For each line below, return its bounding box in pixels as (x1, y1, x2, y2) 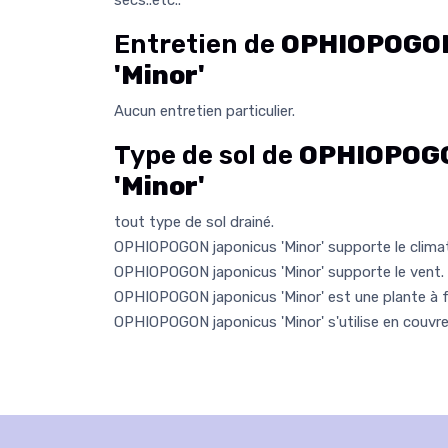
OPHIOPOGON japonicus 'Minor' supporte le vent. (114, 263, 444, 282)
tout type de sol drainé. (114, 213, 274, 232)
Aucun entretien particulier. (114, 102, 295, 121)
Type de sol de (114, 140, 299, 172)
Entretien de (114, 29, 281, 61)
